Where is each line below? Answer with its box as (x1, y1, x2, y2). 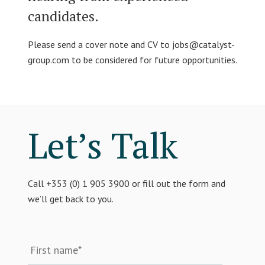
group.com (27, 54, 69, 66)
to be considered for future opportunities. (69, 54, 237, 66)
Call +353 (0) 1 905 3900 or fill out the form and (27, 177, 225, 190)
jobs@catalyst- (172, 38, 235, 51)
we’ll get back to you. (27, 193, 114, 205)
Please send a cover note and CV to (27, 38, 172, 51)
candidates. (27, 7, 99, 26)
